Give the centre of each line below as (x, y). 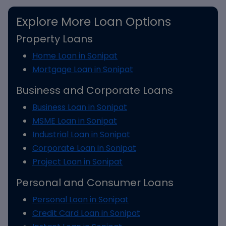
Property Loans (54, 39)
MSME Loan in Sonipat (75, 121)
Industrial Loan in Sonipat (81, 134)
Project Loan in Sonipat (77, 162)
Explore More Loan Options (94, 21)
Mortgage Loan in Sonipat (83, 69)
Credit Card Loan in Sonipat (86, 213)
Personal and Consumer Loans (95, 183)
